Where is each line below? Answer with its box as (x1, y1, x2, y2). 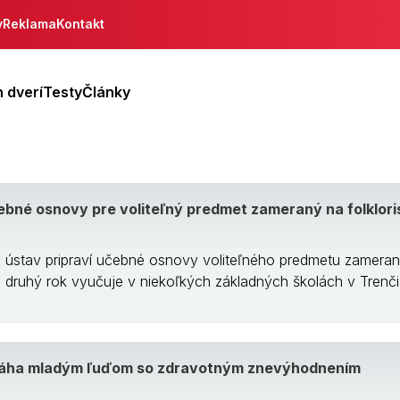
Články (82, 82, 130, 101)
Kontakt (56, 16, 104, 31)
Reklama (3, 16, 56, 31)
